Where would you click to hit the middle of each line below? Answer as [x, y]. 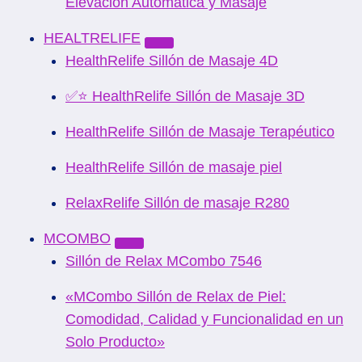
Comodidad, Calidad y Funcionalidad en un [204, 319]
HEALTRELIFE [92, 38]
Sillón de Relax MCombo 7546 [164, 261]
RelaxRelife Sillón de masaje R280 [177, 203]
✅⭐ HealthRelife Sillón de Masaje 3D [185, 96]
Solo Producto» [115, 342]
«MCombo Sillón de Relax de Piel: [176, 297]
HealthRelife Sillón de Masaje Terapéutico [200, 132]
